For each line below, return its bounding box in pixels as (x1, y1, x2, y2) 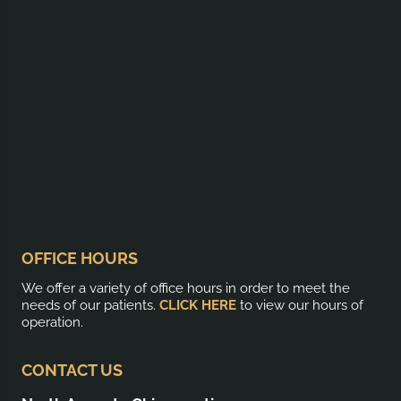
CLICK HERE (159, 297, 236, 314)
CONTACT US (21, 361, 123, 380)
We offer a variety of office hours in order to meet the (21, 280, 350, 297)
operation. (21, 314, 83, 331)
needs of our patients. (21, 297, 159, 314)
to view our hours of (236, 297, 363, 314)
